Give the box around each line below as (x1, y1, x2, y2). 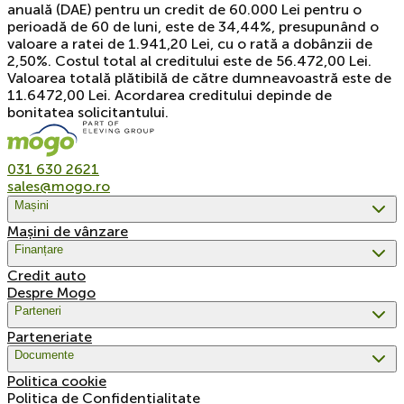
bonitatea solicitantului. (7, 103, 169, 121)
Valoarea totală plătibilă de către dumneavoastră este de (7, 69, 391, 87)
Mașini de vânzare (7, 222, 128, 240)
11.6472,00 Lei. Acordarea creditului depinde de (7, 86, 332, 104)
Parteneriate (7, 327, 92, 345)
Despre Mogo (7, 283, 96, 301)
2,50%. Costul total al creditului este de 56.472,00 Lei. (7, 51, 372, 69)
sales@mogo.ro (7, 177, 110, 195)
